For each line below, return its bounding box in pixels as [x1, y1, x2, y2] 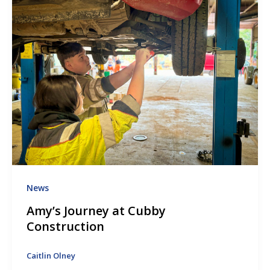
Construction [26, 218, 104, 234]
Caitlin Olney [26, 250, 75, 261]
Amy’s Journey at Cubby [26, 202, 166, 219]
